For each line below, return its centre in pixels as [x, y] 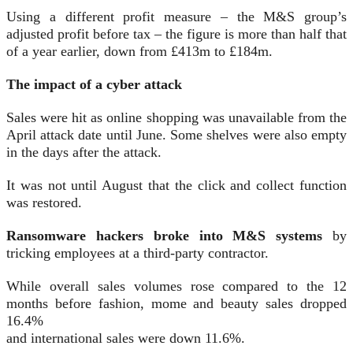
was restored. [44, 203]
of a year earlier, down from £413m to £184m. [139, 52]
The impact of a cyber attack [94, 85]
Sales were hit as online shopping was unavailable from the [176, 118]
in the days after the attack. [84, 152]
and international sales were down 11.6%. [126, 338]
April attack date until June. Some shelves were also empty [176, 135]
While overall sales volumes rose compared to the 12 [176, 286]
